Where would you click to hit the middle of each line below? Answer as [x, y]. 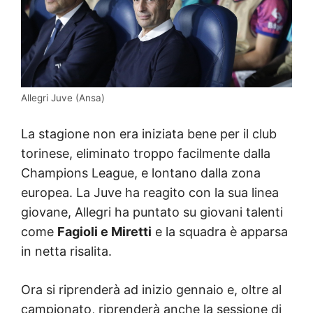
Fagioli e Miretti [104, 231]
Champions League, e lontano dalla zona [141, 173]
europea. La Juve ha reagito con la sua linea [150, 192]
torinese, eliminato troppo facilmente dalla [146, 153]
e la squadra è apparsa [220, 231]
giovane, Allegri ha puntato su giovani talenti [152, 212]
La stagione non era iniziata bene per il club [149, 133]
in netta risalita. [66, 251]
